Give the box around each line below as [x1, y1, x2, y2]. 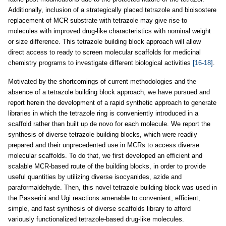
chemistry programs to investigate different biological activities [8, 59, 193, 67]
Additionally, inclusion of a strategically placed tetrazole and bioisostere [8, 6, 216, 14]
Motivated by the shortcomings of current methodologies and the [8, 78, 196, 86]
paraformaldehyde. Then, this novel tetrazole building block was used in [8, 184, 217, 192]
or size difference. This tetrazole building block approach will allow [8, 38, 201, 46]
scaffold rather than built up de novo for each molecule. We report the [8, 120, 210, 128]
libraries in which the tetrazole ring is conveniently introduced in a [8, 109, 198, 118]
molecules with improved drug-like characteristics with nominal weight [8, 27, 211, 35]
